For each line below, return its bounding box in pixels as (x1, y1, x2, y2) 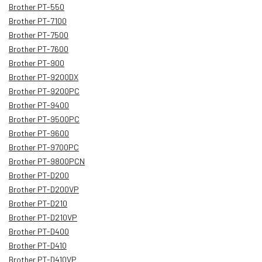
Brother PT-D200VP (9, 184, 79, 194)
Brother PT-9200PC (9, 85, 80, 96)
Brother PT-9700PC (9, 142, 79, 152)
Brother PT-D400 (9, 226, 69, 236)
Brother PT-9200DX (9, 71, 78, 82)
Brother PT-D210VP (9, 212, 77, 222)
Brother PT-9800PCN (9, 156, 85, 166)
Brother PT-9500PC (9, 113, 80, 124)
